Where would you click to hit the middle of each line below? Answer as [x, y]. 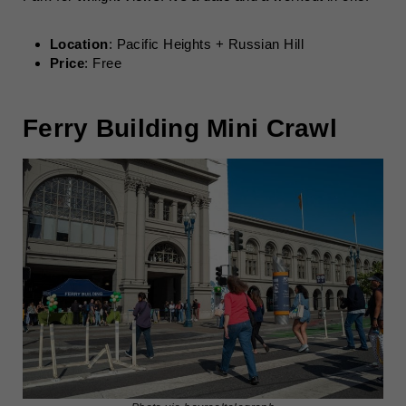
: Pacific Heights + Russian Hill [206, 44]
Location [79, 44]
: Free [103, 63]
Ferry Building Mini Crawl [180, 128]
